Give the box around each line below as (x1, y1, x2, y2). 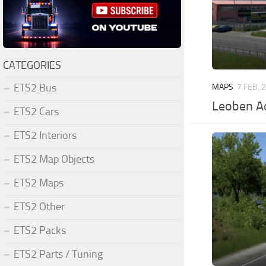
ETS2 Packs (14, 223, 66, 237)
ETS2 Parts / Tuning (14, 247, 103, 261)
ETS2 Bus (14, 81, 56, 94)
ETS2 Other (14, 199, 65, 213)
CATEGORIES (3, 58, 61, 72)
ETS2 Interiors (14, 128, 77, 142)
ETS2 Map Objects (14, 152, 94, 166)
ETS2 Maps (14, 176, 64, 189)
